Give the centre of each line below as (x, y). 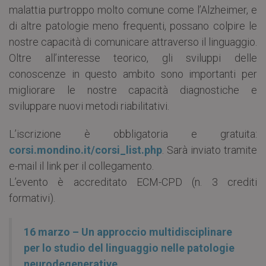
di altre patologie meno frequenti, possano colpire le (133, 26)
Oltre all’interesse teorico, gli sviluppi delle (133, 58)
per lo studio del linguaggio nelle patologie (129, 248)
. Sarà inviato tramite (210, 150)
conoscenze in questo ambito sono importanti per (133, 74)
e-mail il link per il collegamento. (81, 166)
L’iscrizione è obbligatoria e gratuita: (133, 134)
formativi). (32, 198)
